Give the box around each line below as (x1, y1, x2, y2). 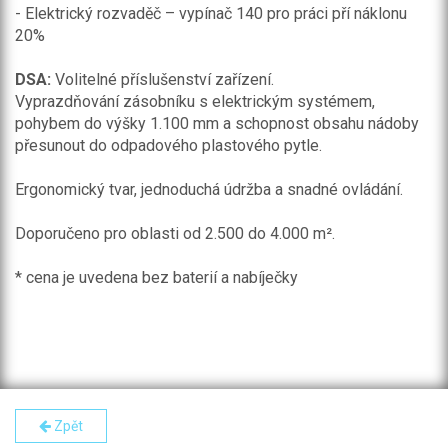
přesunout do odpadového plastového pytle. (15, 136, 322, 155)
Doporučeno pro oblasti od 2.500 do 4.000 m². (15, 224, 335, 243)
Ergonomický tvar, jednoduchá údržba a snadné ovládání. (15, 180, 403, 199)
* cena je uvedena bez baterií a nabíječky (15, 268, 298, 287)
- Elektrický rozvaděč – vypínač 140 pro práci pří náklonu (15, 4, 407, 23)
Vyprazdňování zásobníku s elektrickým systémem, (15, 92, 375, 111)
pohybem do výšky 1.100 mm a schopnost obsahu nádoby (15, 114, 419, 133)
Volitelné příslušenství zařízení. (51, 70, 274, 89)
